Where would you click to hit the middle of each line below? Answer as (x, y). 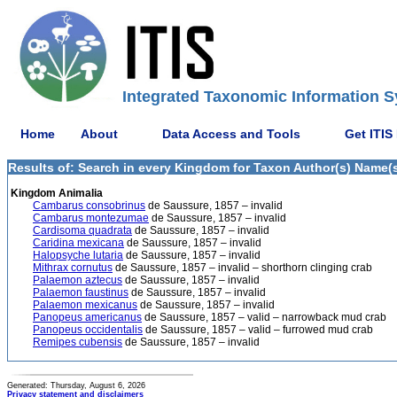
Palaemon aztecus (78, 280)
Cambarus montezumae (91, 218)
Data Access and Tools (231, 133)
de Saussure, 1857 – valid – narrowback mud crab (264, 317)
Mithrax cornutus (73, 268)
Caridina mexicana (78, 243)
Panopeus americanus (87, 317)
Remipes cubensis (78, 342)
